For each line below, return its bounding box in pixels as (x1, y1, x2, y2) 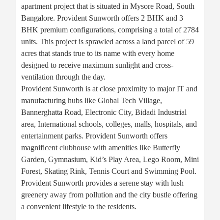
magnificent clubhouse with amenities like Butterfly (21, 143, 180, 152)
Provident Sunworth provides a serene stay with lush (21, 178, 184, 187)
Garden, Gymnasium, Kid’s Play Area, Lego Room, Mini (21, 155, 199, 164)
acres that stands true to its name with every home (21, 49, 174, 57)
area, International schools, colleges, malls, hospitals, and (21, 119, 197, 128)
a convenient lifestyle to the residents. (21, 202, 137, 211)
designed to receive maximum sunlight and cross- (21, 60, 173, 69)
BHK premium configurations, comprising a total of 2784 (21, 25, 199, 34)
